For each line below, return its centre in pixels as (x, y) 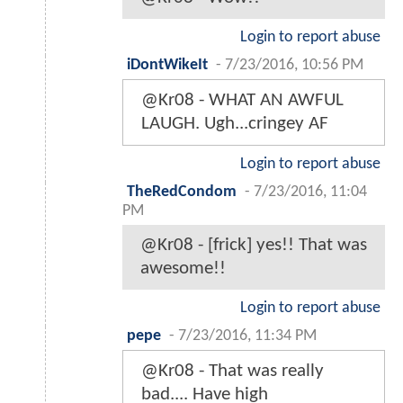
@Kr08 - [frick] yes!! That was (254, 245)
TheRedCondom (182, 192)
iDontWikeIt (167, 65)
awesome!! (183, 268)
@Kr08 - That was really (233, 371)
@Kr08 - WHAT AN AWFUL (242, 100)
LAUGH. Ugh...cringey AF (235, 123)
